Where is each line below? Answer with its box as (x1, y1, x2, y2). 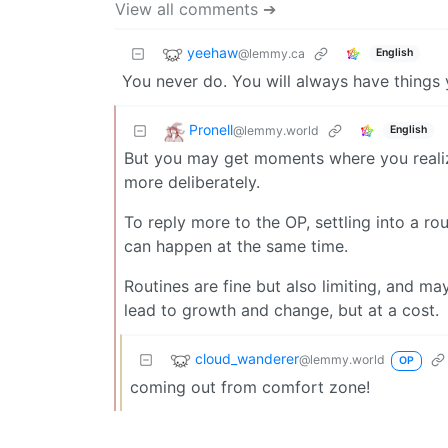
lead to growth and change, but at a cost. (124, 299, 439, 320)
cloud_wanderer (195, 349, 299, 367)
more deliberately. (124, 171, 260, 192)
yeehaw (187, 43, 238, 61)
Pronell (189, 120, 233, 138)
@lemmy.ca (238, 45, 305, 61)
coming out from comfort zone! (130, 376, 370, 397)
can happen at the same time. (124, 235, 348, 256)
